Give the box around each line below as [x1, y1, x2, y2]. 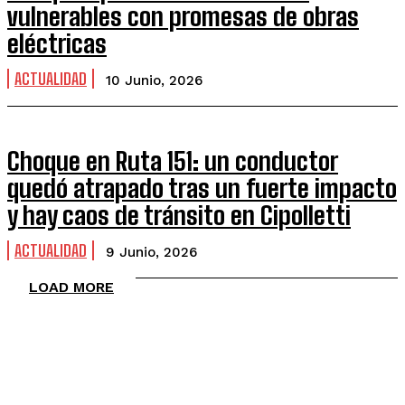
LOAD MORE [29, 278, 114, 296]
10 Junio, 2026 [106, 72, 202, 89]
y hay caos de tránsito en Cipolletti [7, 200, 351, 231]
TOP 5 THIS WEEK [7, 344, 143, 370]
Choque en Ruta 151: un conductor [7, 146, 338, 176]
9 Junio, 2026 [106, 244, 197, 260]
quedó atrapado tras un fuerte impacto [7, 173, 397, 203]
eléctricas [7, 28, 107, 59]
